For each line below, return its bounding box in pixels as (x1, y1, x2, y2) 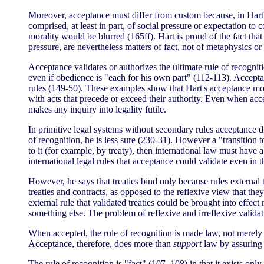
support (173, 239, 202, 249)
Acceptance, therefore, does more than (28, 239, 173, 249)
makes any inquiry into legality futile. (28, 104, 166, 114)
